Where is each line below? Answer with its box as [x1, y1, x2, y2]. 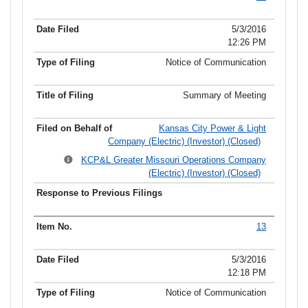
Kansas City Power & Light [159, 123, 266, 134]
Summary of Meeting [183, 90, 266, 101]
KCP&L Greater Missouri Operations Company [81, 155, 266, 166]
